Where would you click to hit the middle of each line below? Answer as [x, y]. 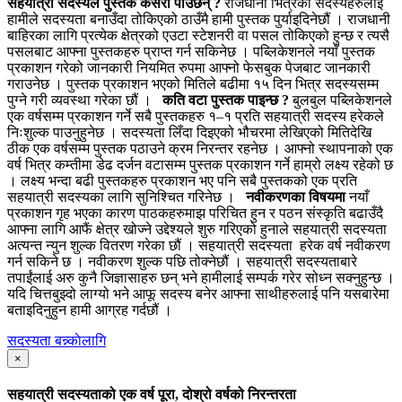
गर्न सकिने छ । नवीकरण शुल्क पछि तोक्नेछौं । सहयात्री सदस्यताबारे [182, 261]
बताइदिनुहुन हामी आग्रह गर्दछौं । [93, 310]
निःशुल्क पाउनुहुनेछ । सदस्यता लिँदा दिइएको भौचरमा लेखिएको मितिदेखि [189, 132]
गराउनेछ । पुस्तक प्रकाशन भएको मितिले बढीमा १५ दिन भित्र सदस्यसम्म [193, 83]
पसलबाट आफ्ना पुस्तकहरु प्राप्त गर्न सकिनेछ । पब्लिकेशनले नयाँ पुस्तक [191, 51]
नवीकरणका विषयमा [296, 197]
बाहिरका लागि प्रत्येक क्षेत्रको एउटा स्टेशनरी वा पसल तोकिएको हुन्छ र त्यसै [198, 35]
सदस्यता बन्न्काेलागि [57, 340]
